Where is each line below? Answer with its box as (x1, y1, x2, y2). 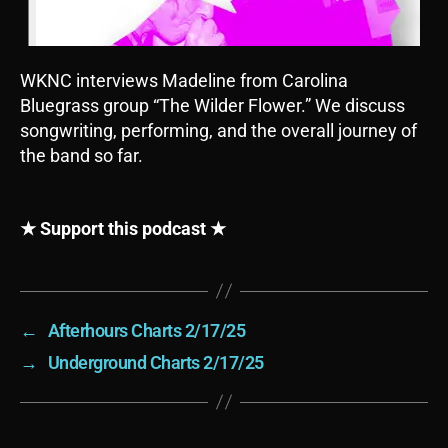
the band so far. (20, 145, 143, 167)
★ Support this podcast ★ (20, 217, 226, 239)
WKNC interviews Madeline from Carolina (20, 70, 348, 92)
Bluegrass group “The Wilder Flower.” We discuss (20, 95, 405, 117)
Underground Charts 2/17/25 (47, 351, 264, 373)
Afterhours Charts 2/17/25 (47, 319, 246, 341)
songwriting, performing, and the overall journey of (20, 120, 417, 142)
